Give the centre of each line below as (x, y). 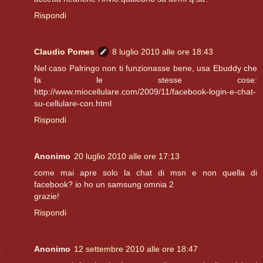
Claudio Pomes (64, 52)
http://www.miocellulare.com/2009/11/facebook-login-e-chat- (145, 92)
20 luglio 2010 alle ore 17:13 (127, 156)
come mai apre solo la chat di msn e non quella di (146, 173)
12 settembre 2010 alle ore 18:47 (136, 249)
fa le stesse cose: (146, 80)
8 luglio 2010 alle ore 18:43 (163, 52)
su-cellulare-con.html (73, 104)
